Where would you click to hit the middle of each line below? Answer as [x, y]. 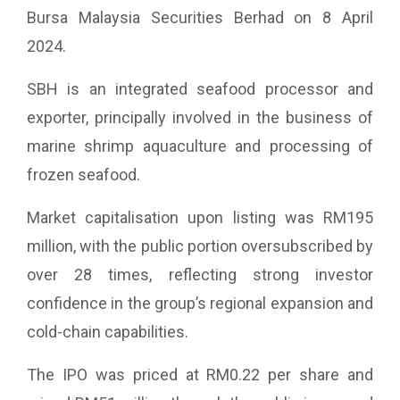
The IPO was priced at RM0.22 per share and [200, 375]
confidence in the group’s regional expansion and [200, 303]
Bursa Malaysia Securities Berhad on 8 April [200, 17]
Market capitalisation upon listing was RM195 [200, 217]
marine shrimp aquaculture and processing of [200, 146]
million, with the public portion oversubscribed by [200, 246]
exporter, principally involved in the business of [200, 117]
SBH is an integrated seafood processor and [200, 89]
